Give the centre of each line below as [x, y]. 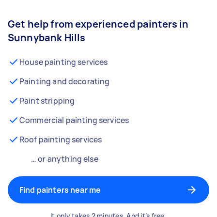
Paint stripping [47, 101]
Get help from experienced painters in [98, 24]
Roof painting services [61, 139]
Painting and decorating [65, 81]
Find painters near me [60, 190]
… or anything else [65, 159]
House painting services [64, 62]
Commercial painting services [74, 120]
